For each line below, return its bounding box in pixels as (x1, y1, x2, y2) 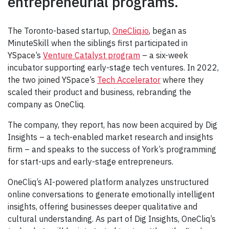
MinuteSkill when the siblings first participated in (8, 37, 188, 48)
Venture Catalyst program (43, 50, 140, 60)
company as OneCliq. (8, 99, 87, 109)
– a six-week (140, 50, 188, 60)
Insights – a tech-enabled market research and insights (8, 131, 213, 142)
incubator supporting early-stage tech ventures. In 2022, (8, 62, 219, 73)
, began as (149, 25, 187, 36)
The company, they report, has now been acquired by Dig (8, 119, 217, 130)
